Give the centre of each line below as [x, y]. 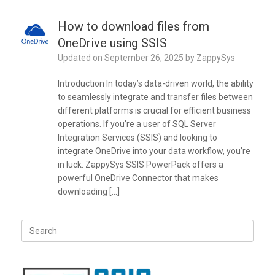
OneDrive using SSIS [112, 43]
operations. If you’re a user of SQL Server [137, 124]
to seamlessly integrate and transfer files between [155, 97]
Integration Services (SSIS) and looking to [137, 138]
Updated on [83, 58]
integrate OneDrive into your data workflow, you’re [154, 151]
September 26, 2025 [144, 58]
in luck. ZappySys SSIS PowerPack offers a [140, 165]
